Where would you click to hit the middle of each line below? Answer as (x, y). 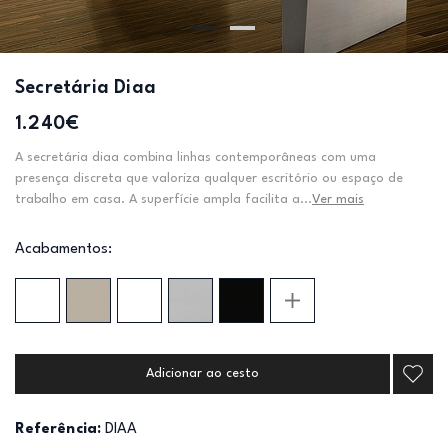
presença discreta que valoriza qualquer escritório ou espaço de (209, 178)
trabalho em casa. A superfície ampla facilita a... (163, 199)
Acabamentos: (63, 249)
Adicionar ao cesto (202, 373)
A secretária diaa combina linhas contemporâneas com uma (195, 157)
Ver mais (338, 199)
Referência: (58, 429)
